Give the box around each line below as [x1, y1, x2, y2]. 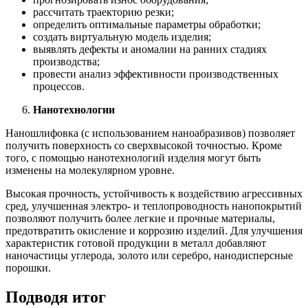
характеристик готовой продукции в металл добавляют [5, 236, 266, 249]
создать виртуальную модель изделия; [33, 30, 211, 43]
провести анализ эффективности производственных [33, 67, 278, 80]
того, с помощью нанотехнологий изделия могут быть [5, 151, 261, 164]
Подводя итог [5, 287, 106, 306]
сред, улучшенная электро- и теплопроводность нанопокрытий [5, 199, 302, 212]
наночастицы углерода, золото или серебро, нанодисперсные [5, 249, 293, 261]
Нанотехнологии [33, 103, 115, 115]
